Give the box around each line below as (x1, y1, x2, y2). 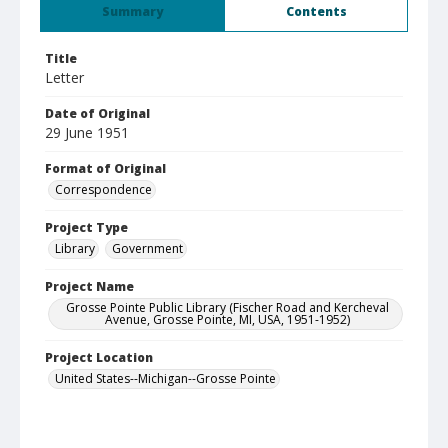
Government (112, 240, 183, 257)
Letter (45, 68, 84, 87)
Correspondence (55, 181, 152, 198)
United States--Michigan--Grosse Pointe (55, 370, 276, 387)
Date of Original (45, 105, 150, 122)
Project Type (45, 219, 128, 236)
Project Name (45, 278, 134, 295)
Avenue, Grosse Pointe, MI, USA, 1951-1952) (104, 311, 350, 328)
